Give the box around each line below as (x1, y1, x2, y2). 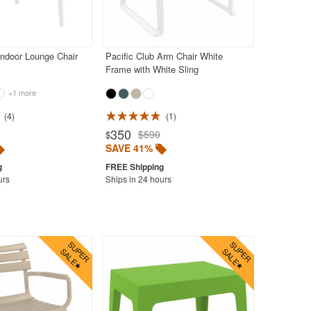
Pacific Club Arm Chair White (105, 49, 223, 62)
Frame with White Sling (105, 62, 199, 76)
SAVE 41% (105, 140, 153, 155)
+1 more (6, 86, 36, 98)
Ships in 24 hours (105, 172, 171, 185)
